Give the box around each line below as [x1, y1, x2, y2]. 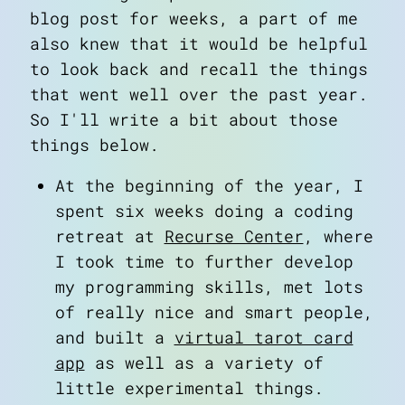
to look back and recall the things [30, 58, 368, 80]
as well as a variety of [84, 353, 324, 374]
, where [303, 226, 373, 248]
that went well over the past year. [30, 83, 368, 105]
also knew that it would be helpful [30, 33, 368, 54]
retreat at [54, 226, 165, 248]
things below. [30, 134, 159, 155]
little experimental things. [54, 378, 324, 400]
